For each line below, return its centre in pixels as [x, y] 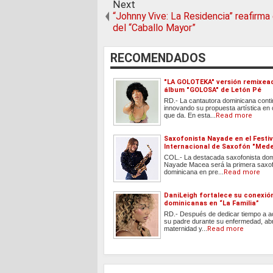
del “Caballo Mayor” [154, 28]
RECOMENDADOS [158, 58]
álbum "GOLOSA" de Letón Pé [213, 90]
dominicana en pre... [194, 172]
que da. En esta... [190, 115]
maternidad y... [186, 229]
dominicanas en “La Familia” [211, 204]
